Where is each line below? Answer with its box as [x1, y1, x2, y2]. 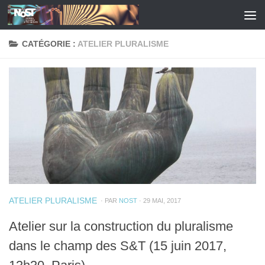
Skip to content [16, 11, 84, 21]
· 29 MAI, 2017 [137, 196, 181, 204]
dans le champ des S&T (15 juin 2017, [9, 238, 227, 254]
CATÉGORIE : [22, 39, 77, 49]
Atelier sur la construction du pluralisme [9, 219, 233, 234]
